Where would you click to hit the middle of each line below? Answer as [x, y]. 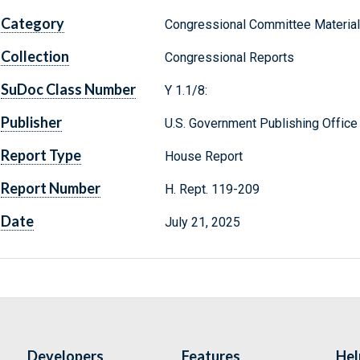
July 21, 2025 [202, 223]
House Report [203, 157]
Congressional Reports [229, 58]
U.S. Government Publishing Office [261, 124]
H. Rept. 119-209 [213, 190]
